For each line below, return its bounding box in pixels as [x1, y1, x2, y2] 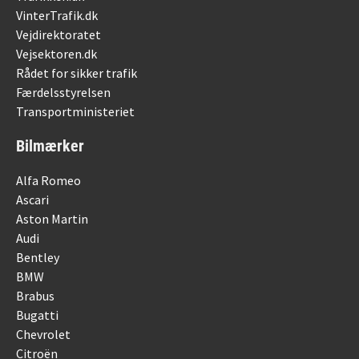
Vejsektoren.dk [16, 46, 97, 62]
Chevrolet [16, 326, 71, 342]
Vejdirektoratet [16, 26, 101, 42]
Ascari [16, 192, 49, 208]
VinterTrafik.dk [16, 7, 98, 23]
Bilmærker [16, 136, 84, 155]
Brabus [16, 288, 54, 304]
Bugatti [16, 307, 58, 323]
